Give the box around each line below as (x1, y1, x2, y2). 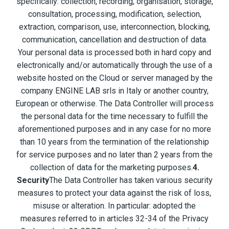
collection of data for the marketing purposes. (30, 163, 193, 173)
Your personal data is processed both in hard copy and (18, 48, 211, 58)
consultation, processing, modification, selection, (28, 9, 201, 19)
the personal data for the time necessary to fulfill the (21, 111, 208, 122)
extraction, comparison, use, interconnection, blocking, (19, 22, 210, 32)
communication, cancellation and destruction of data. (21, 35, 208, 45)
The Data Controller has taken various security (49, 175, 213, 186)
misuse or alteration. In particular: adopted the (33, 201, 196, 211)
